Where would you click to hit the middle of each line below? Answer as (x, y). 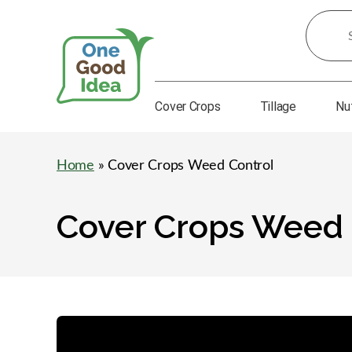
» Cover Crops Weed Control (183, 166)
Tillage (278, 106)
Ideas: (321, 51)
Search (324, 21)
